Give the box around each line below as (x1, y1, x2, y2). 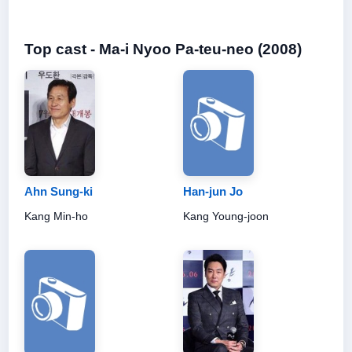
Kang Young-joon (183, 209, 269, 222)
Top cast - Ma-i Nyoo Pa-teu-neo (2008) (24, 40, 302, 57)
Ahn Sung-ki (24, 184, 93, 198)
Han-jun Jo (183, 184, 243, 198)
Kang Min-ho (24, 209, 88, 222)
